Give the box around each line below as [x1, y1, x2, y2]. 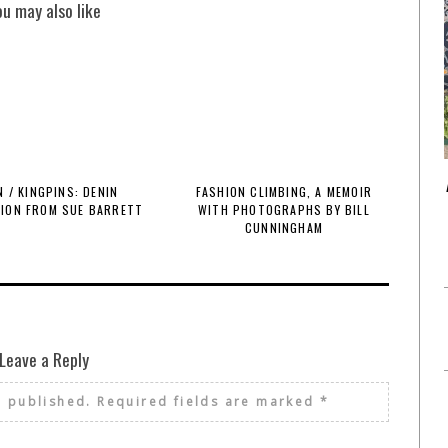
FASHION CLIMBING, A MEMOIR [195, 183, 373, 200]
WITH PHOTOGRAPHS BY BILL [198, 201, 370, 218]
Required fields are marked [97, 393, 321, 410]
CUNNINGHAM [245, 219, 323, 236]
